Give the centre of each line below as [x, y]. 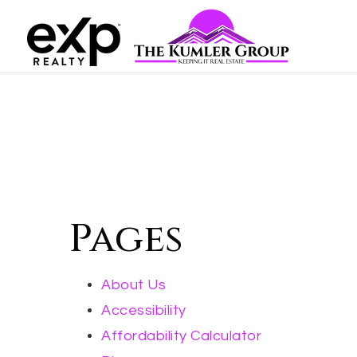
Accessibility [144, 310]
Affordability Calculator [181, 336]
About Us [133, 285]
